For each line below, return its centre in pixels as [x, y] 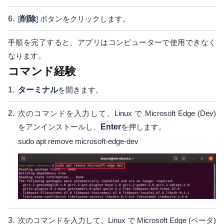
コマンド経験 [42, 71]
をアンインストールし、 [59, 127]
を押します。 [143, 127]
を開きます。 [80, 90]
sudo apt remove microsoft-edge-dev [78, 141]
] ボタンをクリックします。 [83, 19]
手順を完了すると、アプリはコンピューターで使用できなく [112, 42]
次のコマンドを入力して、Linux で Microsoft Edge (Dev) [117, 113]
